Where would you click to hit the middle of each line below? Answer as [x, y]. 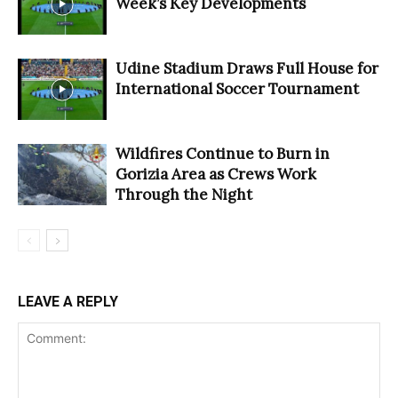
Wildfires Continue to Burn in [223, 154]
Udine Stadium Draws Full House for [247, 69]
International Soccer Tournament [237, 89]
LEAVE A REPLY [68, 302]
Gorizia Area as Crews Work [216, 175]
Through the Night [184, 195]
